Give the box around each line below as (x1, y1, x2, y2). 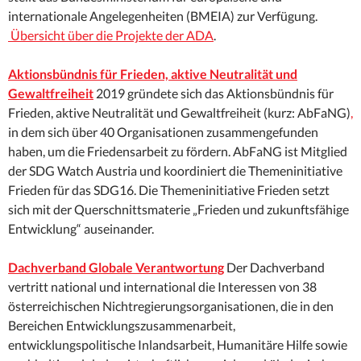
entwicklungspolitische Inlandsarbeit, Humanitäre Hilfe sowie (8, 337, 347, 353)
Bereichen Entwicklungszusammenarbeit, (8, 317, 235, 334)
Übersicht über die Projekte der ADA (8, 27, 214, 44)
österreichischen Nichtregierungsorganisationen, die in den (8, 298, 334, 314)
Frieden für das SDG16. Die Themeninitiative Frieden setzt (8, 182, 330, 198)
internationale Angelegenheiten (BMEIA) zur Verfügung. (8, 8, 317, 24)
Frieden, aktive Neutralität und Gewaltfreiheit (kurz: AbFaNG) (8, 105, 351, 121)
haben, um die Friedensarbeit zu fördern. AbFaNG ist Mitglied (8, 143, 347, 160)
